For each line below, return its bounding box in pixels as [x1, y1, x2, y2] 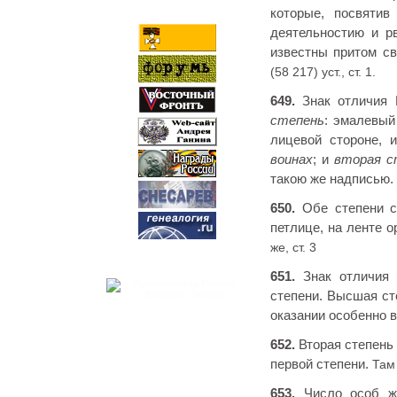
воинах [270, 151, 313, 167]
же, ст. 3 [270, 239, 316, 254]
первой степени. [270, 355, 372, 371]
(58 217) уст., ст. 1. [270, 64, 376, 79]
